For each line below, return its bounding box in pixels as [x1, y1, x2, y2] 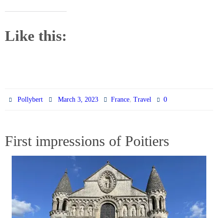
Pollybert [18, 95, 43, 103]
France [110, 95, 129, 103]
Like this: [5, 27, 67, 44]
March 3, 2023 [57, 95, 98, 103]
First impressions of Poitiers [5, 132, 169, 149]
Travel [133, 95, 151, 103]
